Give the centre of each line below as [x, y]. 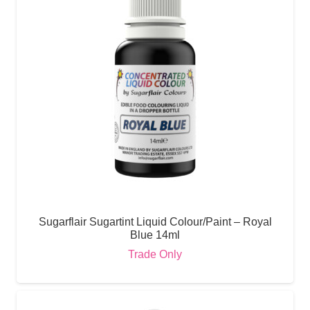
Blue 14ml [155, 235]
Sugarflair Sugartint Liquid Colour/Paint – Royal [155, 222]
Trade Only [155, 254]
